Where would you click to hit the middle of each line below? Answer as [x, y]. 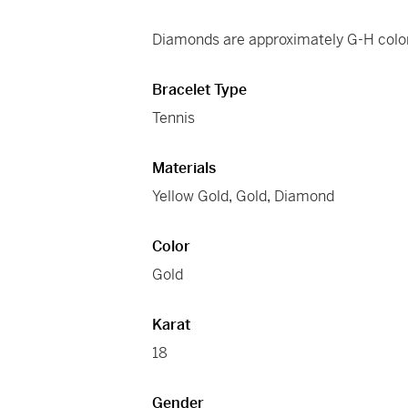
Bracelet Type [200, 90]
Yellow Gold [191, 197]
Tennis [174, 118]
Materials [184, 168]
